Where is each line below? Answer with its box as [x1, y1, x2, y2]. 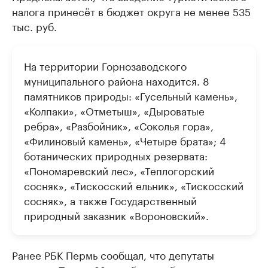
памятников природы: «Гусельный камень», [24, 87, 237, 103]
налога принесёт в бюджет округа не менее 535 [12, 3, 251, 19]
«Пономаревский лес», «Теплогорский [24, 162, 214, 178]
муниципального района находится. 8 [24, 72, 209, 89]
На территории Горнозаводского [24, 57, 187, 74]
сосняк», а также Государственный [24, 192, 197, 208]
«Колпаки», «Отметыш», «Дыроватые [24, 102, 205, 118]
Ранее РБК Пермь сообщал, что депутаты [12, 246, 214, 263]
